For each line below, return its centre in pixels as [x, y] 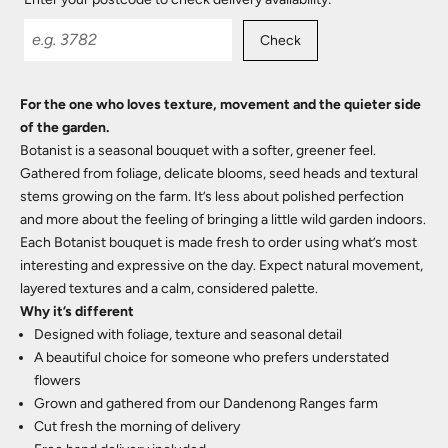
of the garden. [64, 127]
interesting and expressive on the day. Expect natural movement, [221, 265]
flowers [57, 380]
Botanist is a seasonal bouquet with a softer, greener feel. [198, 150]
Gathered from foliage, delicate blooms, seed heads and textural [219, 173]
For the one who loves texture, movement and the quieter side [220, 104]
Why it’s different [77, 311]
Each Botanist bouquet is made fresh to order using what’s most [218, 242]
